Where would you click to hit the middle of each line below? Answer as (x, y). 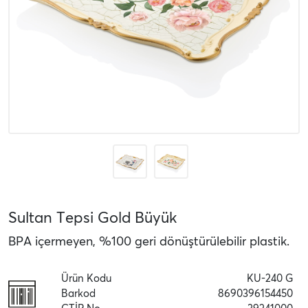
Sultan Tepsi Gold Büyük (92, 218)
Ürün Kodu (86, 278)
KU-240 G (270, 278)
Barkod (78, 294)
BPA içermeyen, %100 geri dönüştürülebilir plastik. (149, 242)
